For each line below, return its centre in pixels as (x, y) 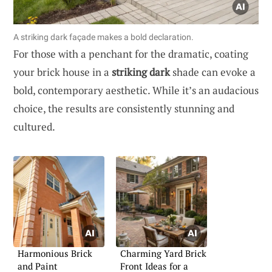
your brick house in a (63, 72)
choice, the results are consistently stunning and (124, 108)
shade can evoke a (213, 72)
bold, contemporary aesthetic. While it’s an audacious (136, 90)
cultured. (34, 126)
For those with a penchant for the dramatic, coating (131, 53)
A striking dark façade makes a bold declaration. (104, 37)
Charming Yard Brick (163, 253)
